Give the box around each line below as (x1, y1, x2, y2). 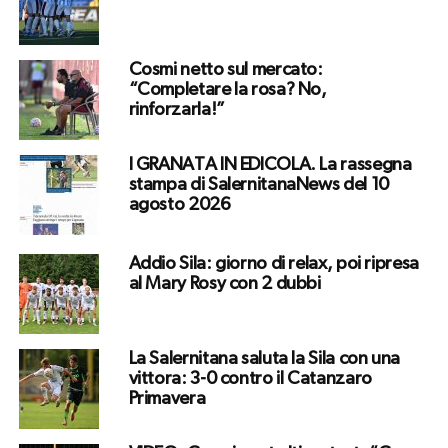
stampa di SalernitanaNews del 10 (128, 176, 389, 195)
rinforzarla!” (128, 101, 225, 120)
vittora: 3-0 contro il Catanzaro (128, 370, 372, 389)
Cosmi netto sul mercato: (128, 61, 323, 80)
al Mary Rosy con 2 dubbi (128, 275, 321, 294)
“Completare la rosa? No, (128, 81, 327, 100)
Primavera (128, 390, 206, 409)
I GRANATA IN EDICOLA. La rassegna (128, 156, 412, 175)
